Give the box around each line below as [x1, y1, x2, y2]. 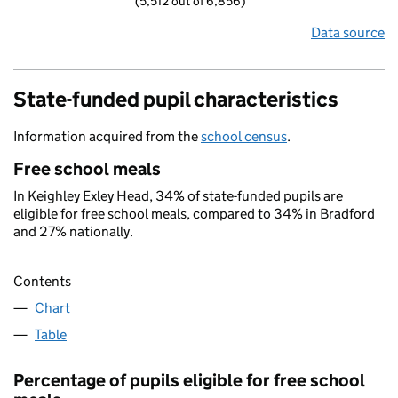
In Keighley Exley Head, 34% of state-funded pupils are [13, 187, 343, 204]
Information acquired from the [13, 128, 201, 145]
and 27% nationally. [13, 223, 133, 240]
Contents [13, 273, 71, 291]
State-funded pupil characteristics [13, 86, 338, 112]
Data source [311, 24, 385, 41]
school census [201, 128, 287, 145]
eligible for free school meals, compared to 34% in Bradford [13, 205, 375, 222]
